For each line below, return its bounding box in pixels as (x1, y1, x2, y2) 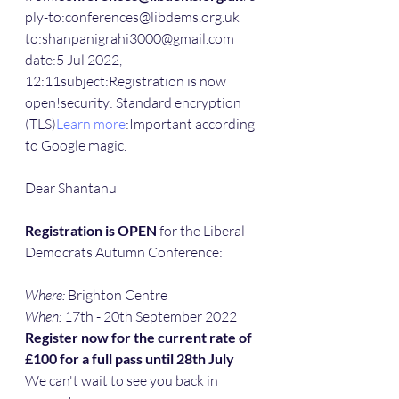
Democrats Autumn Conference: (25, 243, 223, 262)
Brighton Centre (65, 286, 167, 305)
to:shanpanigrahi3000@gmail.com (25, 29, 234, 48)
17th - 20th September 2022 (61, 307, 237, 326)
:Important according (126, 115, 257, 134)
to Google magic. (25, 136, 126, 155)
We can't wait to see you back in (25, 371, 221, 390)
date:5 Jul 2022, (25, 51, 125, 69)
